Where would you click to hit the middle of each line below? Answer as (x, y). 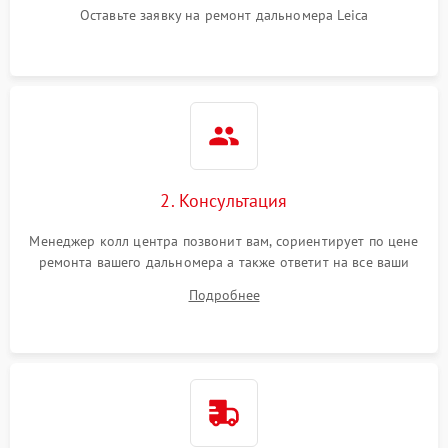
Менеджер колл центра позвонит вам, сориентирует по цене (224, 241)
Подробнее (224, 295)
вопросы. (224, 283)
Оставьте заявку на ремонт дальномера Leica (224, 15)
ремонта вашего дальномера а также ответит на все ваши (224, 262)
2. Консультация (224, 200)
